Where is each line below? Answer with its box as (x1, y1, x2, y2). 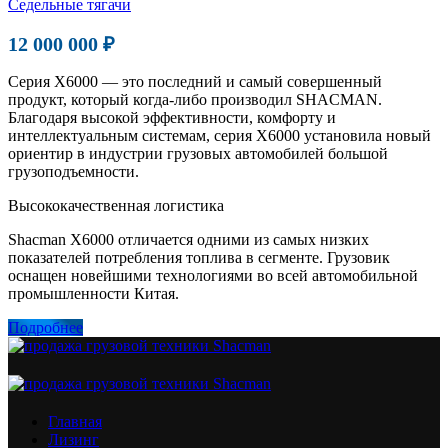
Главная (48, 412, 102, 430)
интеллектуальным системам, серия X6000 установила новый (8, 126, 431, 144)
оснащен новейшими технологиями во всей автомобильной (8, 266, 418, 284)
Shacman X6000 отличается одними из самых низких (8, 230, 369, 248)
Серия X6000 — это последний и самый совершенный (8, 72, 382, 90)
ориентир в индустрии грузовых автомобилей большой (8, 144, 388, 162)
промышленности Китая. (8, 284, 179, 302)
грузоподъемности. (8, 162, 139, 180)
